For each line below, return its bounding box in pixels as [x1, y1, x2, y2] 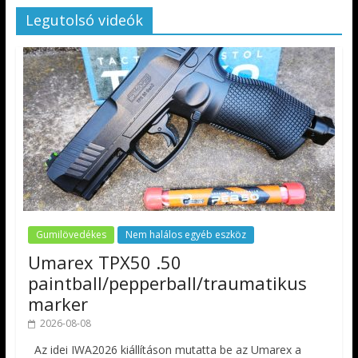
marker [27, 291, 88, 316]
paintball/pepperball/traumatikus [27, 270, 307, 295]
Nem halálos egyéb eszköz [125, 227, 246, 241]
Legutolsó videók [25, 10, 143, 30]
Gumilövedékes [35, 227, 106, 241]
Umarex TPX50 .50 [27, 249, 181, 274]
